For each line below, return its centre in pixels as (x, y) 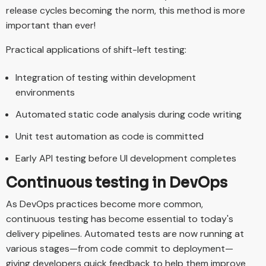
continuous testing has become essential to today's (120, 219)
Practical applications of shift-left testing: (96, 49)
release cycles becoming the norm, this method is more (126, 10)
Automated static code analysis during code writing (129, 114)
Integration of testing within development (106, 77)
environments (45, 92)
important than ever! (51, 25)
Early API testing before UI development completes (126, 158)
